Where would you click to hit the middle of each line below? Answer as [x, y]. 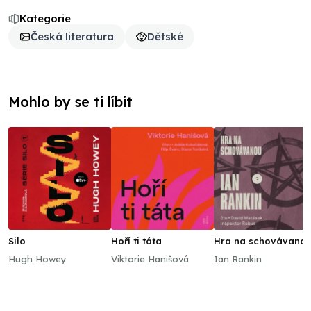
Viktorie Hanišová [150, 259]
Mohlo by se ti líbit [70, 102]
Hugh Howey [37, 259]
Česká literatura [72, 36]
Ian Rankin [238, 259]
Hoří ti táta [136, 241]
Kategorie [45, 18]
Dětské [165, 36]
